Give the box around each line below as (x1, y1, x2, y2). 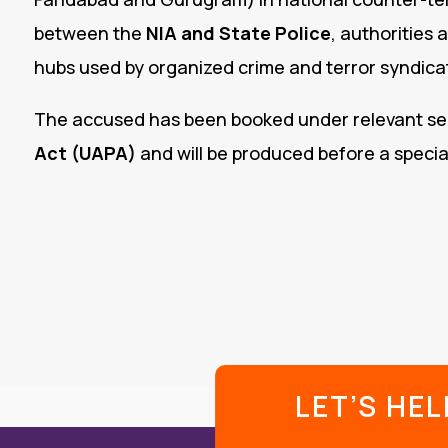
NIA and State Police (145, 21, 331, 46)
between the (33, 21, 146, 46)
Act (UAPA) (33, 141, 136, 166)
